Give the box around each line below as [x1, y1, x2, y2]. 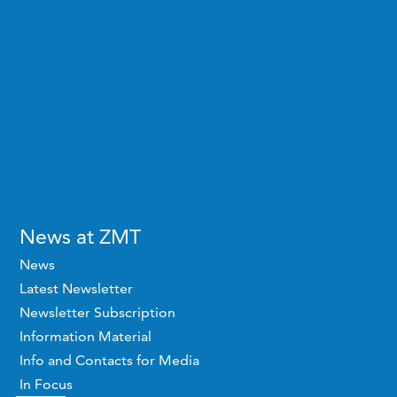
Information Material [19, 328, 152, 345]
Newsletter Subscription [19, 304, 175, 321]
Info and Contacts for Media [19, 352, 199, 369]
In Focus [19, 376, 73, 393]
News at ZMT [19, 224, 141, 249]
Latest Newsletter [19, 280, 133, 297]
